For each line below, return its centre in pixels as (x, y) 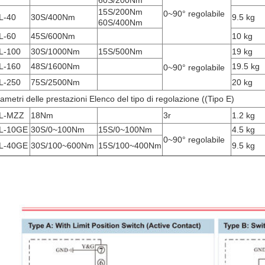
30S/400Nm (53, 17)
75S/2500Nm (55, 82)
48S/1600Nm (55, 66)
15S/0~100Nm (125, 130)
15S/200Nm (120, 12)
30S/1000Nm (55, 51)
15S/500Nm (120, 51)
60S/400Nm (120, 22)
